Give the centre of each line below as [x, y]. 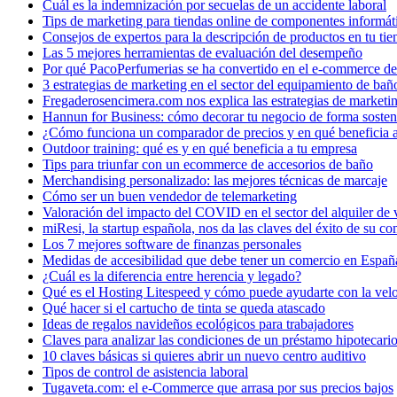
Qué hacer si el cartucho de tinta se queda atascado [184, 307]
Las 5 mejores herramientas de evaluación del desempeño [202, 52]
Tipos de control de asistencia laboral [145, 371]
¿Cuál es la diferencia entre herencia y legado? [172, 276]
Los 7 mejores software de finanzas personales [172, 244]
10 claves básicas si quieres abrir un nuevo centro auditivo [204, 355]
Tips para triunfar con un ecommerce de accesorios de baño [208, 164]
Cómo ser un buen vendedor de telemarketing [170, 196]
